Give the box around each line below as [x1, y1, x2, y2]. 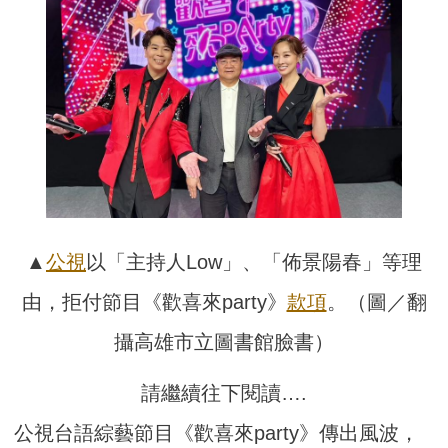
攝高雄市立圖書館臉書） [114, 331, 334, 354]
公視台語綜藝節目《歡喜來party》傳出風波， [14, 422, 420, 445]
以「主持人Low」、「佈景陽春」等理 [86, 251, 422, 274]
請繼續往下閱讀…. [141, 382, 307, 405]
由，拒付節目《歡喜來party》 [21, 291, 287, 314]
